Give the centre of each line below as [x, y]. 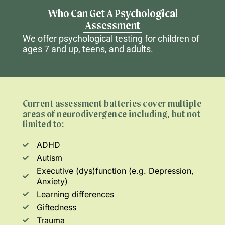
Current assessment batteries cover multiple [112, 104]
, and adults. [129, 49]
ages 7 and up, [52, 49]
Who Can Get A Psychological [113, 14]
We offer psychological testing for [90, 39]
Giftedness [56, 207]
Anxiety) [52, 181]
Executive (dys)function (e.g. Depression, [115, 171]
